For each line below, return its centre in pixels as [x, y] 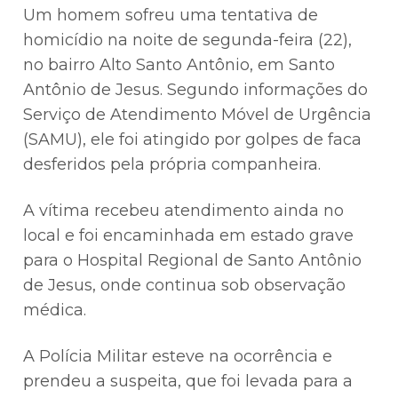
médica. [55, 310]
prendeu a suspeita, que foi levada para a [188, 381]
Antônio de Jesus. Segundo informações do [196, 89]
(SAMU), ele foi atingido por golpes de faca [193, 139]
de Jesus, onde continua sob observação [185, 285]
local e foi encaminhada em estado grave [189, 235]
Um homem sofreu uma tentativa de [171, 15]
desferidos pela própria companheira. [172, 164]
